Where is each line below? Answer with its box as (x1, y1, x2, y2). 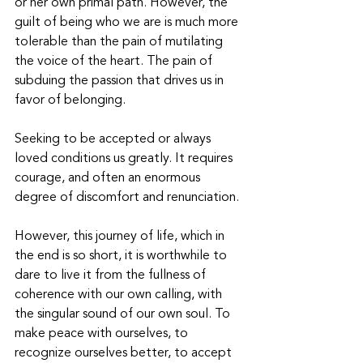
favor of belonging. (15, 94, 129, 108)
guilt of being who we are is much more (15, 16, 241, 30)
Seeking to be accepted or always (15, 133, 214, 147)
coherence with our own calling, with (15, 288, 225, 302)
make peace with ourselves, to (15, 327, 191, 341)
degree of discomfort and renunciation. (15, 191, 239, 205)
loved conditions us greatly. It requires (15, 152, 236, 166)
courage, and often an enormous (15, 172, 203, 186)
